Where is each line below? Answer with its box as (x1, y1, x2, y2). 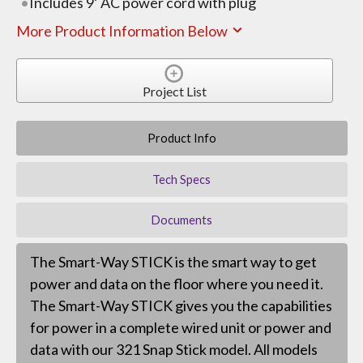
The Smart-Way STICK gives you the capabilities (29, 297, 332, 315)
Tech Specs (152, 172, 211, 186)
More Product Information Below (15, 22, 230, 41)
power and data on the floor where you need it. (29, 275, 323, 293)
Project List (142, 83, 207, 100)
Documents (151, 212, 212, 227)
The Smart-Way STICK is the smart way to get (29, 253, 317, 271)
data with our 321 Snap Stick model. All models (29, 340, 318, 359)
